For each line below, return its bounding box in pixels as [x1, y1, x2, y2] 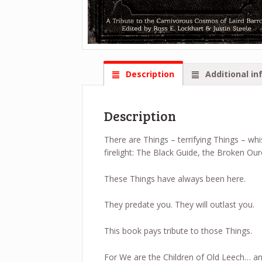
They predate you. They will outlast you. [104, 199, 254, 211]
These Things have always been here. [104, 173, 246, 184]
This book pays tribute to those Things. [104, 225, 252, 236]
